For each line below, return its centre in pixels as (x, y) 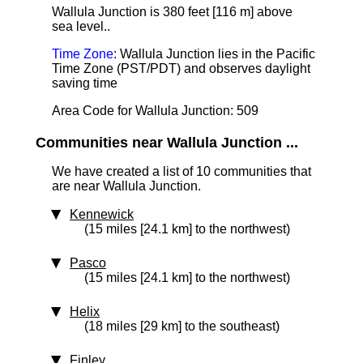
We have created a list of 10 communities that (181, 171)
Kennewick (102, 214)
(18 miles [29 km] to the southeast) (182, 326)
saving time (85, 83)
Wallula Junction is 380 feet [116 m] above (172, 12)
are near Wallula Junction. (126, 186)
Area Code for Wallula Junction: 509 (155, 111)
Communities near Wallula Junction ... (167, 143)
